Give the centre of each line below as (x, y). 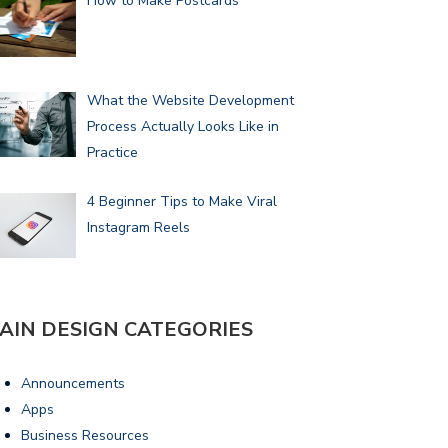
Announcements (73, 383)
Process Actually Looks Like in (182, 127)
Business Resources (85, 435)
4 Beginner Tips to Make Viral (181, 201)
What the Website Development (190, 101)
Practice (112, 153)
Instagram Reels (138, 227)
